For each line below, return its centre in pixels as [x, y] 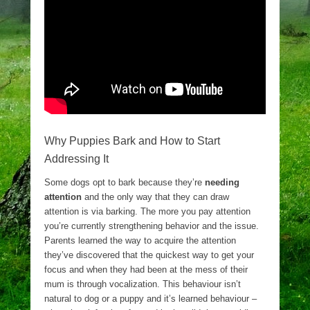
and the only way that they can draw [155, 197]
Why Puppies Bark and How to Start [132, 141]
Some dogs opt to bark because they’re [125, 182]
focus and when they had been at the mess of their [146, 270]
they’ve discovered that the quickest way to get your [149, 255]
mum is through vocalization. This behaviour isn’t [143, 284]
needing [222, 182]
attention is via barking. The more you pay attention [147, 211]
